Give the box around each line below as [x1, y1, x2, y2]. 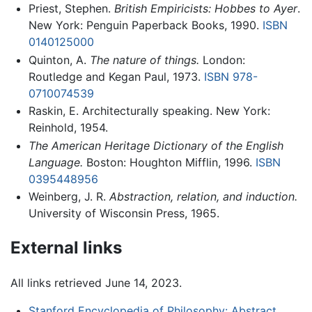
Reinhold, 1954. [28, 120, 108, 135]
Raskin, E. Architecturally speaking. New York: [28, 104, 270, 118]
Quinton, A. [28, 52, 90, 67]
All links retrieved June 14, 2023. [10, 276, 182, 290]
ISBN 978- [203, 69, 258, 84]
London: [198, 52, 245, 67]
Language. [28, 155, 83, 169]
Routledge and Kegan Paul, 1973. [28, 69, 204, 84]
